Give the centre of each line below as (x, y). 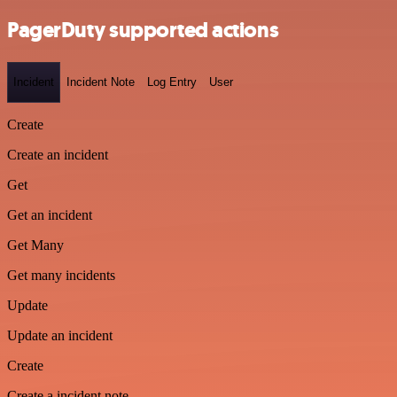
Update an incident (60, 335)
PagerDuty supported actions (143, 30)
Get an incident (50, 214)
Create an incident (58, 154)
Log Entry (172, 82)
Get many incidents (61, 275)
